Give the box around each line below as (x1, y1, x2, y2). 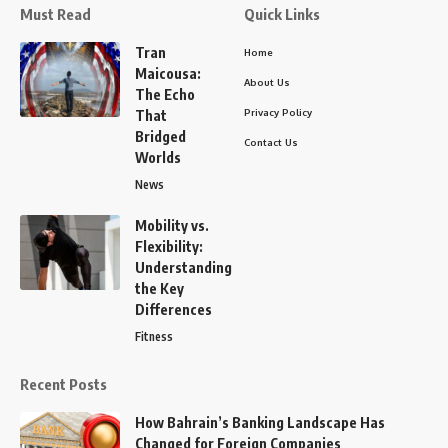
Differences (135, 301, 212, 319)
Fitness (135, 329, 173, 345)
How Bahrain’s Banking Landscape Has (135, 414, 385, 432)
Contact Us (244, 136, 298, 149)
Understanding (135, 259, 232, 277)
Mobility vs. (135, 217, 209, 235)
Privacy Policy (244, 106, 312, 119)
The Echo (135, 86, 195, 104)
